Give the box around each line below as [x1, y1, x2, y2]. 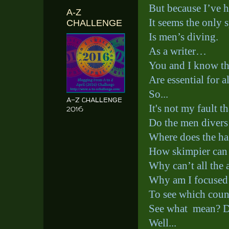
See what [149, 202, 188, 214]
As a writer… [149, 45, 207, 57]
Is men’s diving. [149, 31, 218, 42]
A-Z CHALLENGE [66, 95, 122, 104]
